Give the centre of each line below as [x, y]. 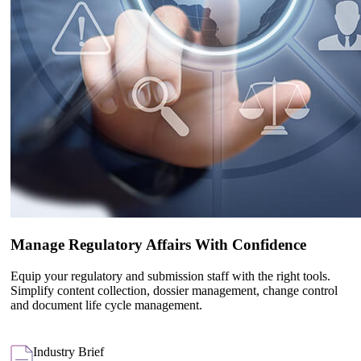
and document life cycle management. [108, 305]
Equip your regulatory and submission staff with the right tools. [170, 276]
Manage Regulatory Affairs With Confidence [158, 244]
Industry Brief [68, 351]
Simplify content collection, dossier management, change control [174, 290]
